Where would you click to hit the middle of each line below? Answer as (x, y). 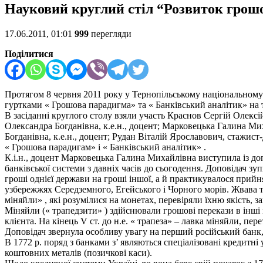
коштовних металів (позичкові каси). (78, 253)
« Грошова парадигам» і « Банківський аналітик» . (105, 147)
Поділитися (29, 54)
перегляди (110, 34)
